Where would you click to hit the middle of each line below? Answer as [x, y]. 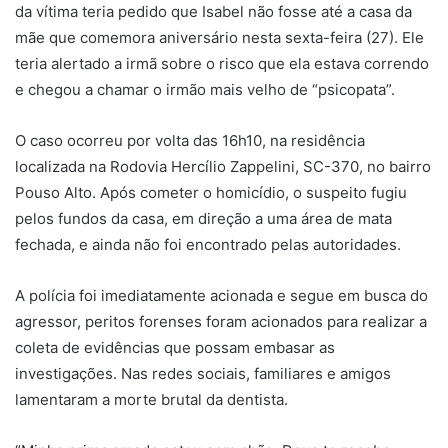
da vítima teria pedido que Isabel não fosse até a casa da [213, 12]
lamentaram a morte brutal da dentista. [151, 400]
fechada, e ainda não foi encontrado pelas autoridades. [208, 245]
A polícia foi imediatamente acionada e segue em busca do [221, 296]
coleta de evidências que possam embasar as [175, 348]
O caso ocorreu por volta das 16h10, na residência [190, 141]
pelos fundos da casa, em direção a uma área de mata [203, 219]
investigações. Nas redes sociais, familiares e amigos [203, 374]
